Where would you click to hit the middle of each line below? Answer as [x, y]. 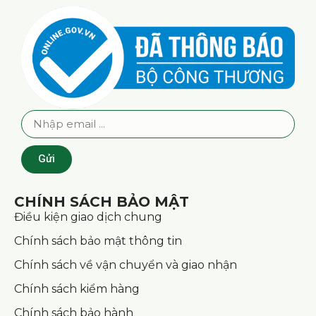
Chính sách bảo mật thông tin [98, 241]
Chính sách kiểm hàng [77, 288]
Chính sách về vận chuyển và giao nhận [126, 265]
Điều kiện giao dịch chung [88, 217]
